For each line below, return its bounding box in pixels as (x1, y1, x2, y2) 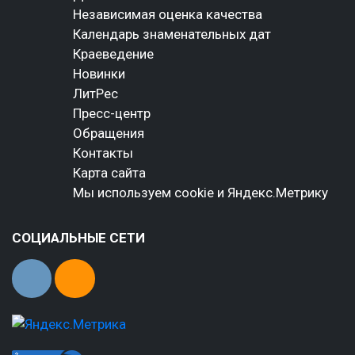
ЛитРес (72, 85, 118, 101)
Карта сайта (72, 164, 146, 181)
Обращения (72, 124, 144, 141)
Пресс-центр (72, 105, 151, 121)
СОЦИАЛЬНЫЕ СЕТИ (12, 229, 145, 246)
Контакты (72, 144, 133, 161)
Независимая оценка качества (72, 6, 262, 22)
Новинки (72, 65, 125, 82)
